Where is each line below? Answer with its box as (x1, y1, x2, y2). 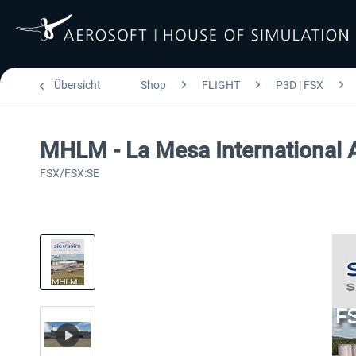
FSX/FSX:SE (40, 167, 99, 180)
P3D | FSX (276, 79, 323, 91)
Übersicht (54, 79, 101, 91)
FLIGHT (202, 79, 240, 91)
